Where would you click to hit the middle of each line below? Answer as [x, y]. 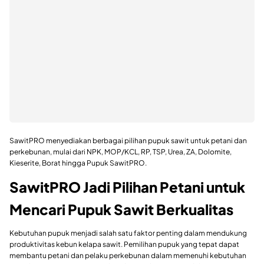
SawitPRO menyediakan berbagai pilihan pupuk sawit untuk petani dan [128, 141]
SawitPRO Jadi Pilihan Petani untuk [127, 187]
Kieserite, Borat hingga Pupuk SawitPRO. [78, 163]
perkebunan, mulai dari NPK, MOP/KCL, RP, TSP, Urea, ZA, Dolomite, [121, 152]
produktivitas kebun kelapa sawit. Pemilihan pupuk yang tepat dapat [124, 245]
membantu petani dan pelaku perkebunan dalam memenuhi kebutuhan [128, 256]
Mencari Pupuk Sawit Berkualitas [121, 209]
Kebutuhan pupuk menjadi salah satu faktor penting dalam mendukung [128, 233]
